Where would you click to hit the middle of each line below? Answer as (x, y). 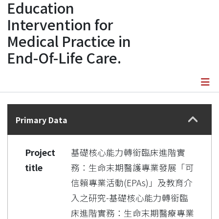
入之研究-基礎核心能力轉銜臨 (130, 197)
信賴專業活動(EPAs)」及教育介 (132, 182)
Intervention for (60, 24)
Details (109, 103)
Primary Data (42, 120)
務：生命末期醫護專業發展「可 (132, 167)
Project (40, 152)
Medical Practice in (69, 41)
